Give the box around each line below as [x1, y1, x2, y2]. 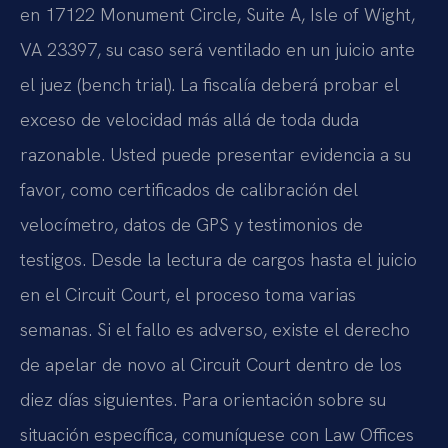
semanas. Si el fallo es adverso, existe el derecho [20, 317, 410, 341]
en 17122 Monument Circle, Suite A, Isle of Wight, [20, 2, 415, 26]
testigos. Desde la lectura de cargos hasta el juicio [20, 247, 417, 271]
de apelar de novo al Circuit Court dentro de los [20, 352, 402, 376]
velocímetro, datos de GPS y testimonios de [20, 212, 363, 236]
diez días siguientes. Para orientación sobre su [20, 387, 386, 411]
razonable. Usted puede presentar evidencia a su [20, 142, 411, 166]
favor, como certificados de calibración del [20, 177, 358, 201]
